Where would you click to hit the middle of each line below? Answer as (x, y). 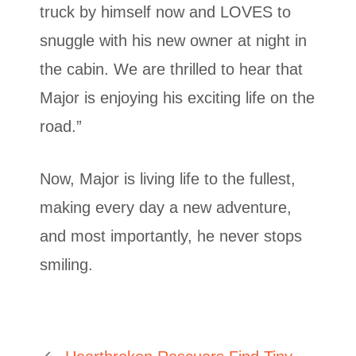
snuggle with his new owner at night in (173, 40)
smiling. (66, 264)
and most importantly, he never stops (171, 236)
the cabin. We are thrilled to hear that (171, 69)
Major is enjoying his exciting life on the (177, 97)
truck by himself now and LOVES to (165, 12)
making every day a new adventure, (166, 207)
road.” (61, 126)
